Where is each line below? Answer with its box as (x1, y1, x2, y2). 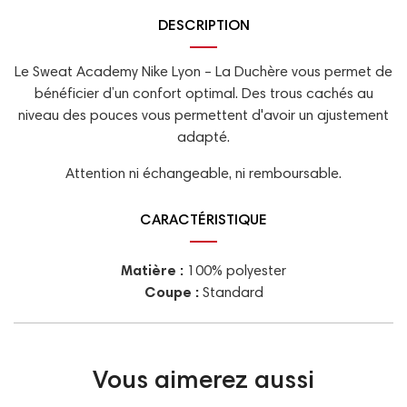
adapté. (177, 131, 230, 146)
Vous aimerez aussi (93, 370, 314, 396)
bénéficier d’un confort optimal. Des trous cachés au (34, 87, 373, 103)
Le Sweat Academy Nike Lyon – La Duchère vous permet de (15, 65, 392, 81)
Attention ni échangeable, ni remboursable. (65, 167, 342, 183)
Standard (202, 286, 263, 302)
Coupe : (144, 286, 203, 302)
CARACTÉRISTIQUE (140, 213, 267, 229)
